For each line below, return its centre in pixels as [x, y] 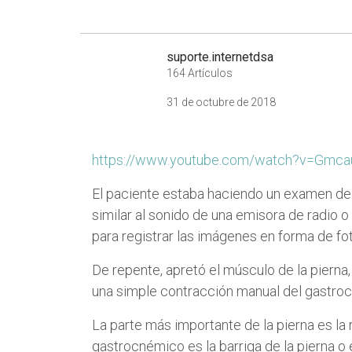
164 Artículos [200, 73]
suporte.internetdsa [220, 57]
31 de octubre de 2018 [221, 102]
